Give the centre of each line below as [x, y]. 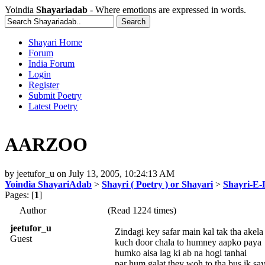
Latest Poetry [53, 106]
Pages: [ [20, 195]
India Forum [51, 64]
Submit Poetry [55, 96]
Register [44, 85]
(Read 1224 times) [141, 210]
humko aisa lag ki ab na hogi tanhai [181, 253]
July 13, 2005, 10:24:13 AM [122, 173]
